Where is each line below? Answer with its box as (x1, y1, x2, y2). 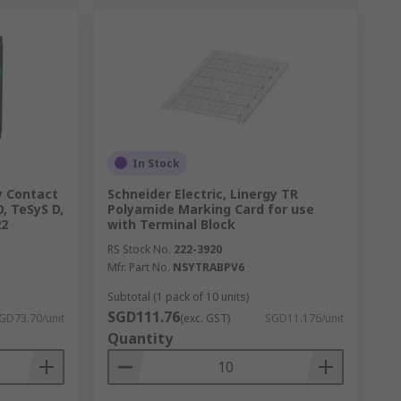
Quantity (107, 328, 173, 348)
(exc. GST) (179, 310, 230, 326)
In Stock (132, 155, 180, 171)
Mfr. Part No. (107, 259, 170, 275)
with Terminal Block (107, 215, 235, 233)
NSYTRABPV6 (172, 259, 244, 275)
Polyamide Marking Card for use (107, 200, 314, 218)
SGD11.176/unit (264, 310, 344, 326)
